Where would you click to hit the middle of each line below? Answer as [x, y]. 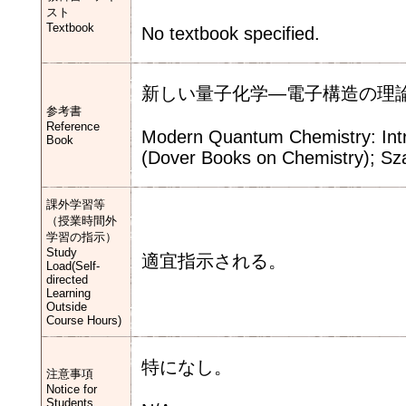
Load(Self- [73, 266]
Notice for [72, 389]
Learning [68, 293]
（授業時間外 [82, 221]
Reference [73, 126]
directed [67, 280]
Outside [67, 307]
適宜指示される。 [214, 261]
